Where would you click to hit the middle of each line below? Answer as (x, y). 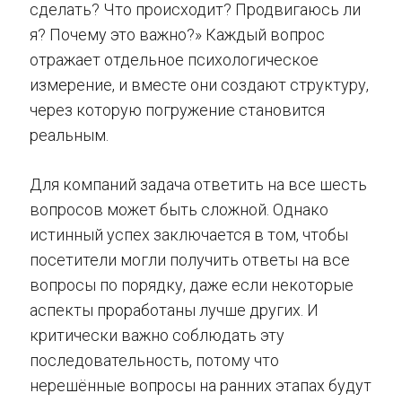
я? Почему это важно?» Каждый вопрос (177, 34)
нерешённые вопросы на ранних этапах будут (201, 385)
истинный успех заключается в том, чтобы (189, 234)
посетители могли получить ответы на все (190, 259)
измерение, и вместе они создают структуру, (199, 84)
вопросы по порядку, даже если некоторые (192, 284)
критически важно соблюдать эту (157, 335)
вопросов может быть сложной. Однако (179, 209)
